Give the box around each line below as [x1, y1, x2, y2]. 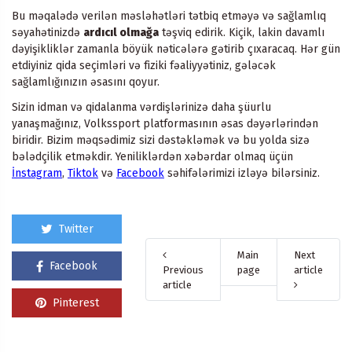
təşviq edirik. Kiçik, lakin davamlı [159, 25, 324, 39]
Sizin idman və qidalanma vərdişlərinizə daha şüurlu [12, 100, 271, 114]
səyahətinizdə [12, 25, 83, 39]
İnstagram [12, 166, 62, 180]
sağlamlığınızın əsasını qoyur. [12, 75, 159, 89]
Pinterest [49, 295, 99, 310]
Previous [163, 263, 203, 276]
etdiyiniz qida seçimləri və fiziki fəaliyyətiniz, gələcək [12, 58, 276, 72]
